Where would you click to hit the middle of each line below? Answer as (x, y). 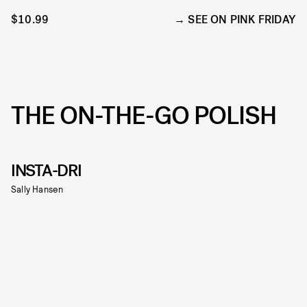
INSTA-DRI (46, 171)
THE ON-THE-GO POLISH (144, 116)
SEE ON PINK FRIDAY (242, 20)
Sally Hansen (37, 189)
